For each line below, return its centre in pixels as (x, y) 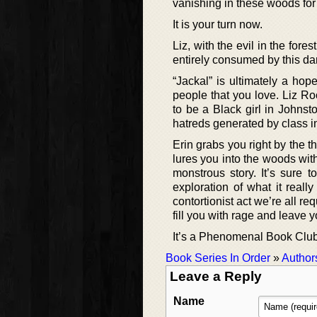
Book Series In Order (218, 258)
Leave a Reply (216, 277)
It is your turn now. (218, 25)
